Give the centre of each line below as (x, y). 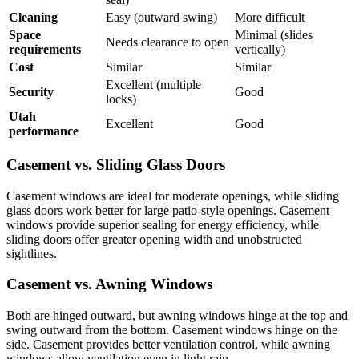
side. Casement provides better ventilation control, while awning (168, 345)
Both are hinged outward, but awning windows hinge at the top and (177, 316)
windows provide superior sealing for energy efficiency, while (163, 224)
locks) (121, 99)
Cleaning (33, 18)
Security (31, 92)
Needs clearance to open (167, 42)
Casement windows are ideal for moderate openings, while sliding (173, 196)
